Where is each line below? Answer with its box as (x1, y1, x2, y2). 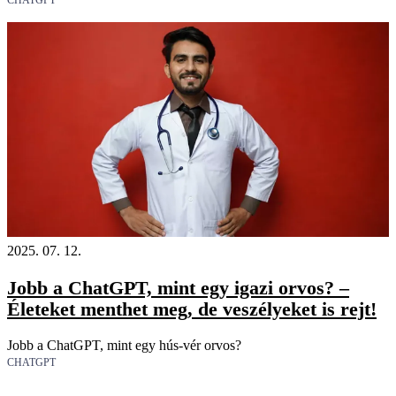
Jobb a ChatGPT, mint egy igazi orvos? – (7, 277, 349, 300)
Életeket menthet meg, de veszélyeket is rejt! (7, 298, 377, 321)
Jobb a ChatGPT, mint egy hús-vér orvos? (7, 337, 241, 353)
